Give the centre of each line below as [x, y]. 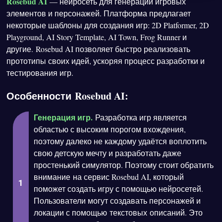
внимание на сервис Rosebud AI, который [109, 177]
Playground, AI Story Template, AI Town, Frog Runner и [97, 37]
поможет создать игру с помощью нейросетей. [119, 189]
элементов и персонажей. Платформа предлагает [99, 13]
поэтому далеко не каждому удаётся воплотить [120, 141]
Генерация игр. [63, 117]
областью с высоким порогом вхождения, [110, 129]
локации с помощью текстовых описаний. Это [118, 213]
